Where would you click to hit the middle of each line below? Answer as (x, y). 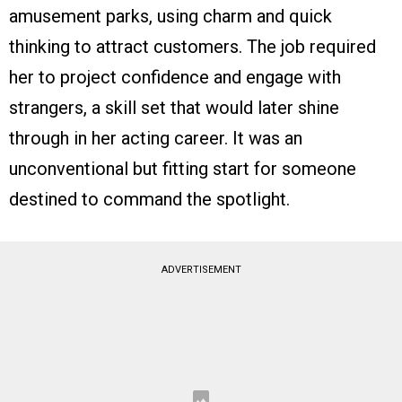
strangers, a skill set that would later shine (174, 108)
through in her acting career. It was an (156, 139)
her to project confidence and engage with (175, 78)
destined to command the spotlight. (149, 200)
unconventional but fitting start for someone (183, 169)
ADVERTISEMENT (201, 270)
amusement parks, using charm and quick (170, 17)
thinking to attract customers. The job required (192, 47)
